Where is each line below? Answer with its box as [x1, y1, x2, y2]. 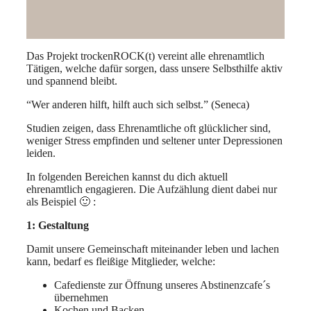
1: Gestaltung [26, 219, 89, 232]
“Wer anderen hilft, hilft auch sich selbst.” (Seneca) [26, 99, 249, 111]
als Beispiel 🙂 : [26, 196, 96, 208]
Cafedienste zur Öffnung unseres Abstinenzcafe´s [54, 279, 270, 292]
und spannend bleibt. [26, 75, 117, 87]
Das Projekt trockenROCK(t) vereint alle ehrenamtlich [26, 50, 264, 62]
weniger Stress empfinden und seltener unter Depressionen [26, 135, 283, 147]
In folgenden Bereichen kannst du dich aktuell [26, 171, 228, 183]
